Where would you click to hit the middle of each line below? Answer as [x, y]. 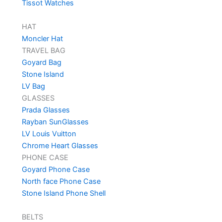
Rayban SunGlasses [55, 122]
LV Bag [33, 86]
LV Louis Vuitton [49, 134]
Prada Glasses [46, 110]
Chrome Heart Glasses [60, 146]
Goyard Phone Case [55, 170]
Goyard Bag [41, 63]
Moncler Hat [42, 39]
